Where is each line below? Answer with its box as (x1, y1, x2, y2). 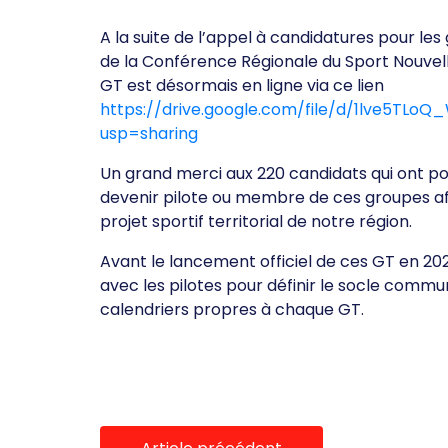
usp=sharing (100, 122, 198, 145)
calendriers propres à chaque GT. (100, 298, 364, 321)
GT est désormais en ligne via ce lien (100, 74, 384, 97)
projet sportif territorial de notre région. (100, 210, 412, 233)
